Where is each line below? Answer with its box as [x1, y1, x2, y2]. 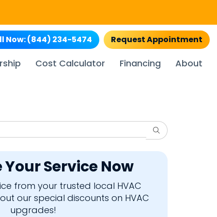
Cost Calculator [35, 57, 105, 69]
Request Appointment [111, 34, 202, 46]
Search [153, 125, 179, 135]
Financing [120, 57, 161, 69]
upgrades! [10, 204, 56, 216]
